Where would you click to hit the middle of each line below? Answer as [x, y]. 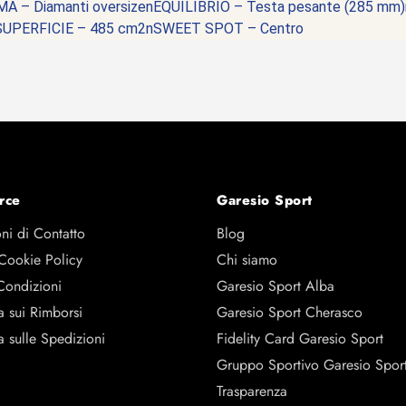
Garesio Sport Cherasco [290, 312]
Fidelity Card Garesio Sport [300, 338]
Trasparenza [252, 391]
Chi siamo [247, 260]
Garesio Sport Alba [275, 286]
